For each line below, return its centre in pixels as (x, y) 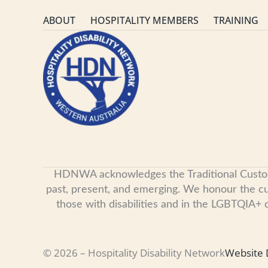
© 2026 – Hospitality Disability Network (134, 252)
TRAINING (236, 20)
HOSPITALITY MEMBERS (144, 20)
